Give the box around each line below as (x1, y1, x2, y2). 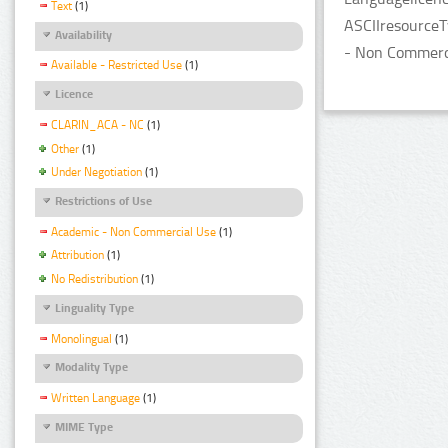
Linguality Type (55, 301, 134, 316)
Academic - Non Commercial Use (51, 224, 216, 239)
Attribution (51, 248, 104, 263)
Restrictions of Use (55, 194, 152, 209)
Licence (55, 87, 93, 102)
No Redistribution (51, 272, 138, 287)
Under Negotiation (51, 165, 142, 180)
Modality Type (55, 360, 128, 375)
